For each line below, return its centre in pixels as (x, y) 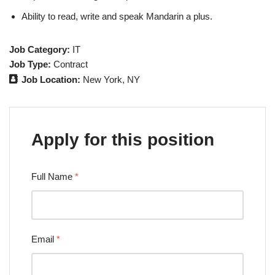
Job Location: (52, 79)
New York (103, 79)
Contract (71, 64)
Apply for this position (123, 139)
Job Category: (41, 49)
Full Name (53, 176)
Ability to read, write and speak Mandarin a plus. (117, 16)
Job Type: (31, 64)
